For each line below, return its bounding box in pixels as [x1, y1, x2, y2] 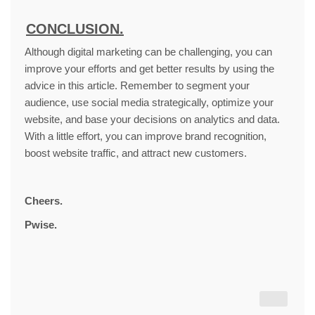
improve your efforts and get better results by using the [25, 63, 274, 75]
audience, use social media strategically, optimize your [25, 96, 274, 108]
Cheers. [25, 195, 63, 207]
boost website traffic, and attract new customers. [25, 147, 247, 159]
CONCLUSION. [26, 21, 124, 37]
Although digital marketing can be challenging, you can [25, 46, 272, 58]
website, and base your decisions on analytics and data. [25, 113, 280, 125]
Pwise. [25, 219, 57, 231]
